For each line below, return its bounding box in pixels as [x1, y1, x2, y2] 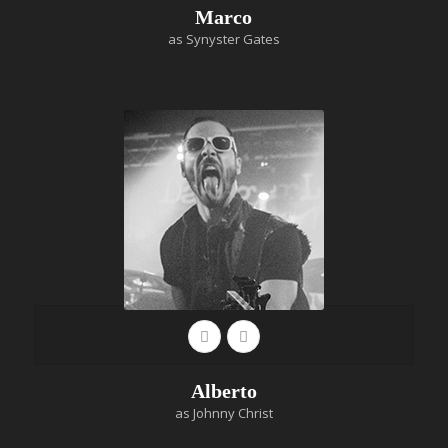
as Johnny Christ [174, 404, 273, 423]
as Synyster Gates [167, 30, 280, 49]
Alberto [190, 380, 257, 403]
